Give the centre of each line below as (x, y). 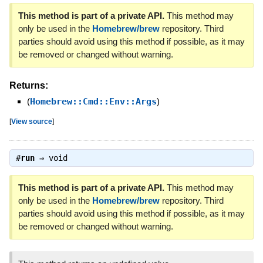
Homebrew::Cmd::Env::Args (93, 101)
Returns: (28, 85)
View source (31, 121)
